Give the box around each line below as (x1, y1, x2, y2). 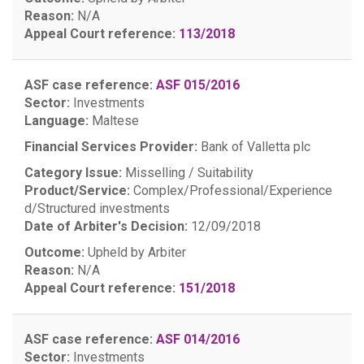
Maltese (89, 113, 139, 128)
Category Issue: (24, 165, 122, 180)
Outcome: (24, 245, 84, 260)
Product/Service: (24, 183, 130, 198)
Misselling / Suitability (122, 165, 253, 180)
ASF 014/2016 (156, 331, 240, 347)
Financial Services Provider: (24, 139, 197, 154)
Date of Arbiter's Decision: (24, 219, 188, 234)
